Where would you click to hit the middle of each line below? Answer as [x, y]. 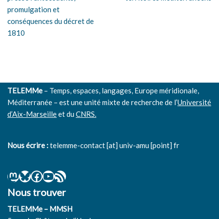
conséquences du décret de [51, 21]
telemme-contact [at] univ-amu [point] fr [114, 145]
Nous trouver [37, 192]
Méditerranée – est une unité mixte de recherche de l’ [92, 102]
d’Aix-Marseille [32, 114]
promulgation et [33, 9]
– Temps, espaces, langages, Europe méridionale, [121, 90]
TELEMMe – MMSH [40, 209]
